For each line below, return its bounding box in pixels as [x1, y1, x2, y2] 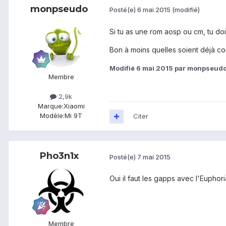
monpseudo [30, 3, 88, 15]
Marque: [37, 102, 64, 110]
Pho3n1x [39, 150, 79, 162]
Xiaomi [63, 102, 85, 110]
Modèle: [40, 111, 65, 120]
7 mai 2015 [137, 152, 171, 161]
